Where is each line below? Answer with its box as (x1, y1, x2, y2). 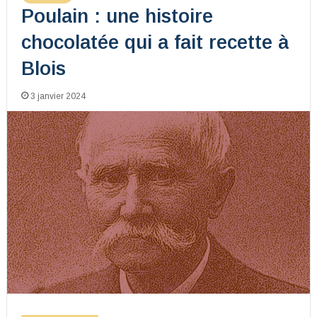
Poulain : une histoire (21, 5, 213, 27)
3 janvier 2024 (30, 91, 86, 101)
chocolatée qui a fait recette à (21, 31, 289, 53)
